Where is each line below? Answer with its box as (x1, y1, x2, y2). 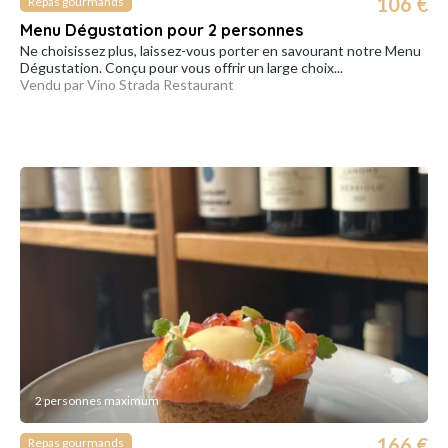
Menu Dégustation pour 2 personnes (20, 20, 303, 41)
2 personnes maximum (35, 392, 159, 408)
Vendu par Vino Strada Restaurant (20, 76, 234, 94)
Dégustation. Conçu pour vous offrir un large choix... (20, 59, 343, 77)
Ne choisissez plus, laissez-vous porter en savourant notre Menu (20, 42, 421, 60)
